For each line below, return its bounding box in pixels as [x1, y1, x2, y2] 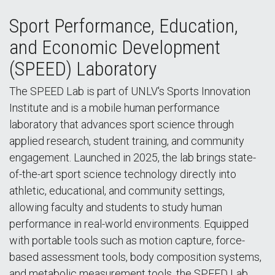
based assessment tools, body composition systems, [9, 250, 261, 263]
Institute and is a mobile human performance [9, 101, 220, 114]
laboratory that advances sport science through [9, 118, 234, 131]
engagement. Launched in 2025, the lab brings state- [9, 151, 256, 164]
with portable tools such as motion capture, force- [9, 234, 245, 247]
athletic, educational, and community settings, [9, 184, 225, 197]
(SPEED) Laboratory [9, 57, 157, 80]
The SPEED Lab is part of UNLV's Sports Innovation [9, 85, 250, 98]
